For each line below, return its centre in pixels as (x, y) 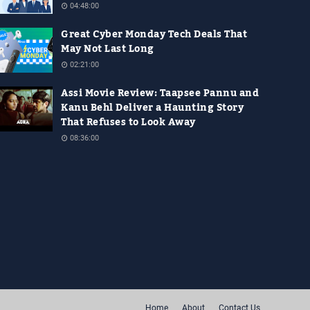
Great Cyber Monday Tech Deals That (154, 35)
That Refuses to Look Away (128, 123)
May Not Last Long (108, 49)
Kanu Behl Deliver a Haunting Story (152, 108)
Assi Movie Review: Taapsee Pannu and (160, 94)
